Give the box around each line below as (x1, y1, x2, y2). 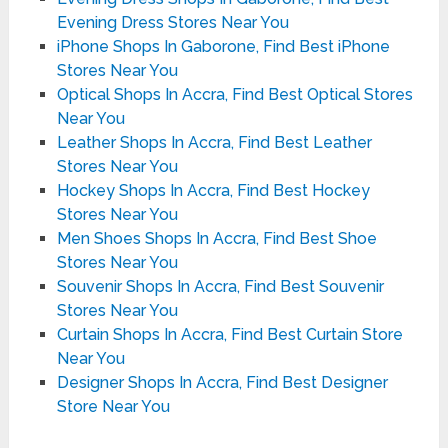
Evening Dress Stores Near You (56, 12, 289, 32)
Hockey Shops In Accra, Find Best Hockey (56, 180, 370, 200)
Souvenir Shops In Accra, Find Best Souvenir (56, 276, 384, 296)
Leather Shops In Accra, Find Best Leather (56, 132, 372, 152)
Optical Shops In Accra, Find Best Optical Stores (56, 84, 413, 104)
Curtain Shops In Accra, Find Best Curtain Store (56, 324, 403, 344)
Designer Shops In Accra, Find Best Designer (56, 372, 388, 392)
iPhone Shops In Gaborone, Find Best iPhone (56, 36, 390, 56)
